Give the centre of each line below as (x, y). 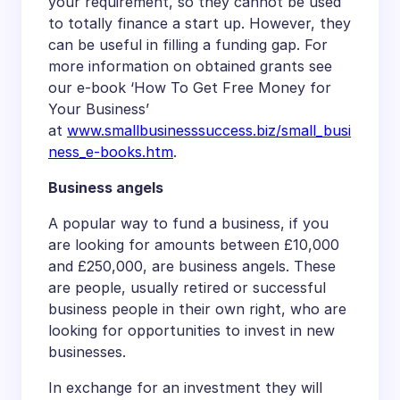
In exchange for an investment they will (185, 387)
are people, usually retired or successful (187, 287)
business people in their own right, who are (197, 308)
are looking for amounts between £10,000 (194, 244)
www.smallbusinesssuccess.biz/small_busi (209, 130)
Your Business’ (99, 108)
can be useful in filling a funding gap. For (188, 44)
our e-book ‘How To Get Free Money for (190, 87)
